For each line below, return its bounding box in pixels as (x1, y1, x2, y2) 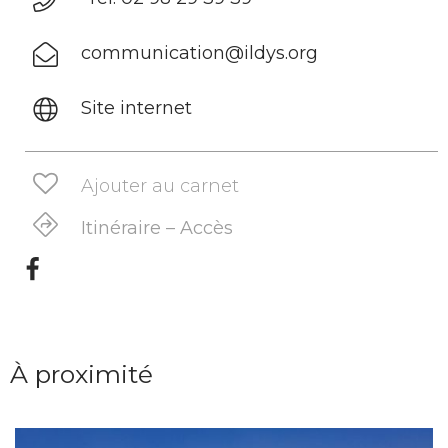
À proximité (10, 359, 153, 389)
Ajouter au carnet (81, 174, 240, 197)
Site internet (81, 97, 193, 119)
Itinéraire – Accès (81, 217, 234, 239)
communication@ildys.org (81, 42, 319, 64)
